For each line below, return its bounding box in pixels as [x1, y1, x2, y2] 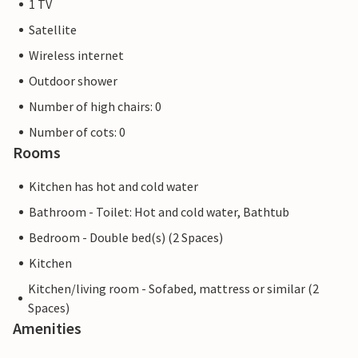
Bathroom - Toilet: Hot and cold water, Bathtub [29, 204, 289, 221]
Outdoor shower [29, 73, 117, 89]
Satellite [29, 22, 77, 38]
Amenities [13, 318, 82, 339]
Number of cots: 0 [29, 124, 125, 141]
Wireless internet [29, 47, 124, 64]
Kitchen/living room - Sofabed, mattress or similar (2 [27, 280, 319, 297]
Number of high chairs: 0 [29, 98, 161, 115]
